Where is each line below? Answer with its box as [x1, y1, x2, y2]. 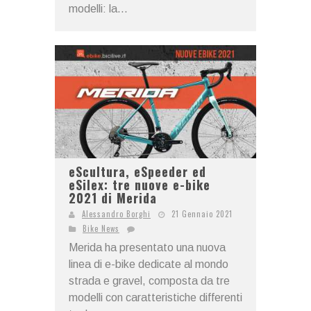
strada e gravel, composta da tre [69, 275, 230, 287]
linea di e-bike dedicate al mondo [69, 258, 228, 271]
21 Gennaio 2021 [171, 208, 233, 220]
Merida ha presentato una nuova [69, 242, 226, 254]
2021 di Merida [69, 189, 157, 208]
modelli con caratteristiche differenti [69, 292, 242, 304]
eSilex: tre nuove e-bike [69, 176, 210, 194]
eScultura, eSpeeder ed [69, 162, 206, 181]
